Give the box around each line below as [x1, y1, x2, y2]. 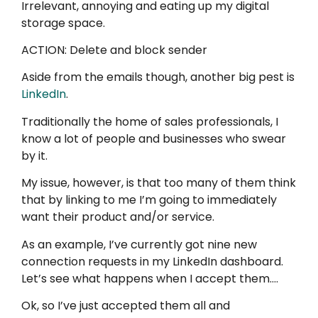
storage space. [21, 14, 105, 31]
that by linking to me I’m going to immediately [21, 192, 277, 209]
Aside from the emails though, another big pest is [21, 69, 295, 86]
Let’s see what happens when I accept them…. [21, 270, 278, 287]
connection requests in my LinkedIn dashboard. [21, 253, 283, 270]
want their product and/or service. [21, 209, 214, 226]
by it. [21, 147, 48, 164]
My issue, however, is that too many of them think [21, 175, 296, 192]
